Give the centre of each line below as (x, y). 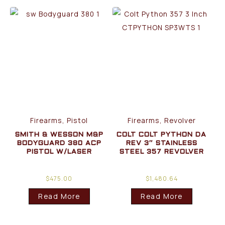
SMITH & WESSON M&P (59, 135)
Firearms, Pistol (59, 121)
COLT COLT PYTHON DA (162, 135)
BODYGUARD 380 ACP (59, 144)
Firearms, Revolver (161, 121)
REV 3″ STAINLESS (161, 144)
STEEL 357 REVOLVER (161, 152)
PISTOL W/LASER (59, 152)
